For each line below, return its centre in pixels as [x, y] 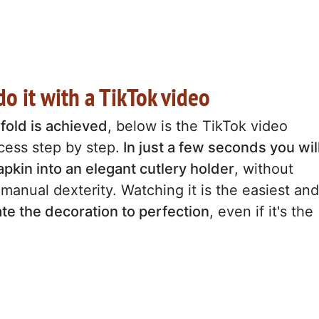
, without [264, 168]
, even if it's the [261, 211]
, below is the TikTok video [198, 126]
